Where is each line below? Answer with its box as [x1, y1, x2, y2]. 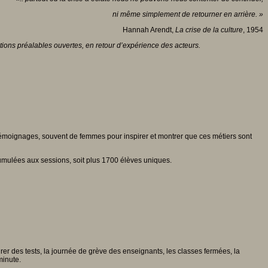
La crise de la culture [175, 26, 243, 35]
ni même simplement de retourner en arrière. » [112, 10, 263, 19]
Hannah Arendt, [123, 26, 175, 35]
